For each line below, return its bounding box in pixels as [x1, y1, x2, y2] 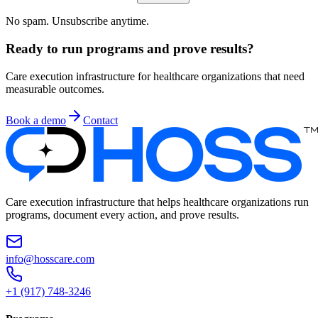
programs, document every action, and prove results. [6, 208, 239, 221]
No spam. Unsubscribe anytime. [6, 15, 149, 28]
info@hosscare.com [6, 252, 94, 265]
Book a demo [6, 114, 66, 126]
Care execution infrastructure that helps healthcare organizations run [6, 195, 309, 208]
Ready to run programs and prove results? [6, 41, 254, 57]
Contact [83, 114, 118, 126]
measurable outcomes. [6, 82, 104, 95]
